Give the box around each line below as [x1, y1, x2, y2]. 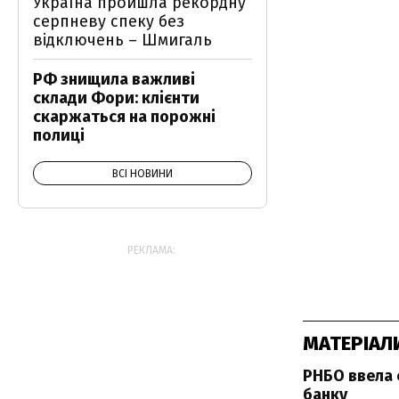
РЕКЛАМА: [127, 244, 175, 256]
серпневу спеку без [33, 12, 184, 31]
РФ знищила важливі [33, 69, 195, 89]
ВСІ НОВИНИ [112, 167, 173, 180]
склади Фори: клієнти [33, 88, 199, 108]
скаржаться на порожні [33, 107, 216, 126]
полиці [33, 126, 85, 145]
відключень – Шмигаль [33, 30, 212, 50]
